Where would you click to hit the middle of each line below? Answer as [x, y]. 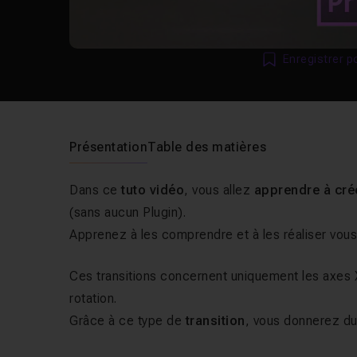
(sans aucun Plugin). [128, 212]
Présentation [109, 147]
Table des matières [207, 147]
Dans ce [96, 190]
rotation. [93, 298]
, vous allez [219, 190]
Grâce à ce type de [127, 321]
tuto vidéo [153, 190]
